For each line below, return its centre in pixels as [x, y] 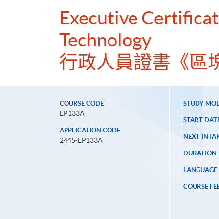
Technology [105, 40]
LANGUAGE [200, 170]
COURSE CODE [82, 104]
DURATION [200, 153]
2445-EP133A [81, 141]
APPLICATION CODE [90, 131]
